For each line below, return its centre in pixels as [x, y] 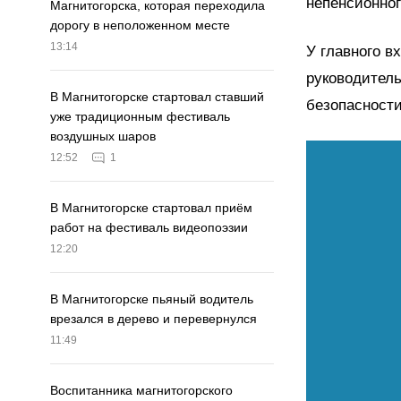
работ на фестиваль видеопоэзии [149, 228]
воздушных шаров [103, 137]
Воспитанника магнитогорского [141, 391]
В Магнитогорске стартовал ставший [157, 97]
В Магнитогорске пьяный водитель [152, 299]
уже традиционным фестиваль [140, 117]
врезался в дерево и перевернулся [154, 319]
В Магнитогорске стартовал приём [151, 208]
